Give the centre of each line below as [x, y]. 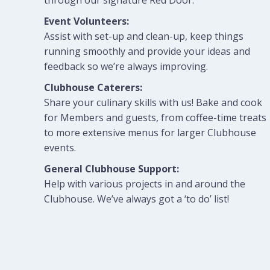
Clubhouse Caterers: [93, 87]
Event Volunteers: [86, 21]
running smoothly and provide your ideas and [147, 51]
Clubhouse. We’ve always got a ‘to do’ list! [136, 199]
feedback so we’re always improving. [126, 66]
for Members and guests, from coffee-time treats [155, 118]
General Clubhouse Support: [111, 169]
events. [60, 148]
